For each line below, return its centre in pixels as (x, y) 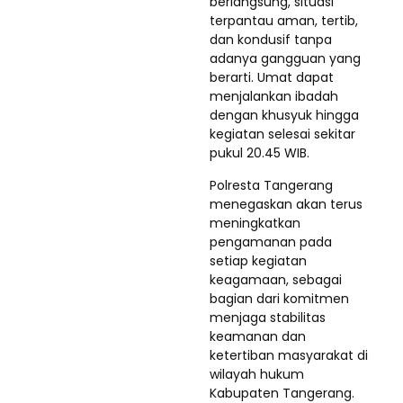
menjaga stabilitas (268, 317)
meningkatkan (255, 223)
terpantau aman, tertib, (284, 20)
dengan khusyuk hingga (284, 115)
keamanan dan (258, 336)
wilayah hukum (257, 374)
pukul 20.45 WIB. (260, 152)
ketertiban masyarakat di (289, 355)
